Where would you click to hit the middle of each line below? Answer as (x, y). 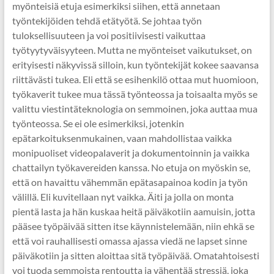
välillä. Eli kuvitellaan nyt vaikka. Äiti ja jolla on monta (123, 197)
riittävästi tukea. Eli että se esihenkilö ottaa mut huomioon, (135, 79)
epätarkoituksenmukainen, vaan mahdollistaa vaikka (122, 138)
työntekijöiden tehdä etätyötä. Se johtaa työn (107, 20)
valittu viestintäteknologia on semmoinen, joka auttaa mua (135, 109)
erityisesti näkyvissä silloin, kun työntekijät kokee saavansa (135, 65)
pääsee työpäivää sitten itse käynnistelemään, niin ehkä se (133, 226)
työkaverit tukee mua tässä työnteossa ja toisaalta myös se (135, 94)
